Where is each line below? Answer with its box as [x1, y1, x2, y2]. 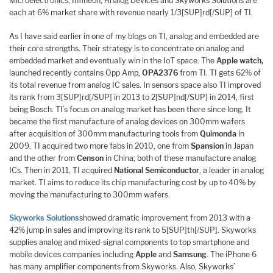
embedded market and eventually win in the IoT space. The [9, 55, 216, 65]
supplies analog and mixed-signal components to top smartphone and [9, 238, 249, 247]
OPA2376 [142, 68, 178, 77]
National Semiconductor [114, 165, 199, 175]
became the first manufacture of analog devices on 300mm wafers [9, 116, 245, 126]
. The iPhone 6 [207, 250, 257, 260]
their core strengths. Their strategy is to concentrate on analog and [9, 43, 244, 53]
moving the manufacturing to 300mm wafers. [9, 190, 170, 199]
